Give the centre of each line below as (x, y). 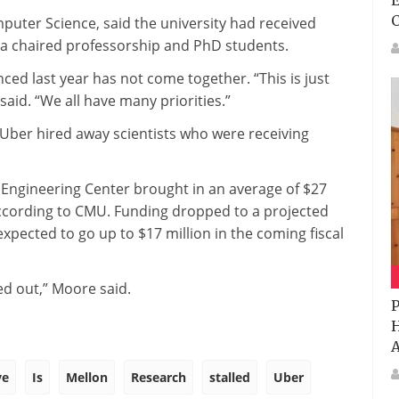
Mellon (87, 377)
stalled (230, 377)
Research (159, 377)
